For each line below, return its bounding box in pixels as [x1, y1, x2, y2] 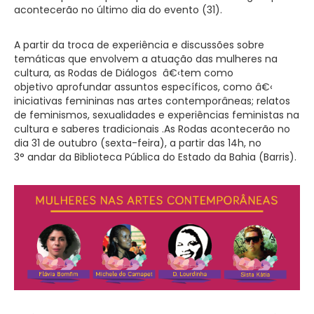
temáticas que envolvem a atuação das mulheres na [14, 51, 278, 66]
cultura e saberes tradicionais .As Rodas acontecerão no [14, 121, 290, 136]
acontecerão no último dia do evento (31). [14, 2, 222, 17]
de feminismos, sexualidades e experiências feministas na [14, 107, 299, 122]
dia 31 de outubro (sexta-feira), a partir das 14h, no [14, 135, 261, 150]
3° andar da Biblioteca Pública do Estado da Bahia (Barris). [14, 149, 296, 164]
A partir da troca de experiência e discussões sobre [14, 37, 264, 52]
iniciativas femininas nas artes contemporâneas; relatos [14, 93, 290, 108]
